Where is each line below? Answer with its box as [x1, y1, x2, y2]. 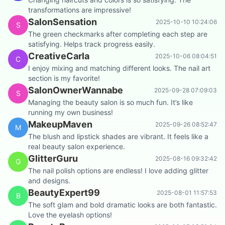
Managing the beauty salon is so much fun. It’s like [28, 98, 193, 107]
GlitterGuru [28, 153, 78, 164]
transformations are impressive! [28, 6, 131, 15]
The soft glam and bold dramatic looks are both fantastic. [28, 200, 217, 209]
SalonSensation [28, 17, 97, 28]
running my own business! [28, 108, 113, 117]
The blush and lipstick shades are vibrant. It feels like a [28, 132, 208, 141]
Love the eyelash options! [28, 210, 112, 219]
